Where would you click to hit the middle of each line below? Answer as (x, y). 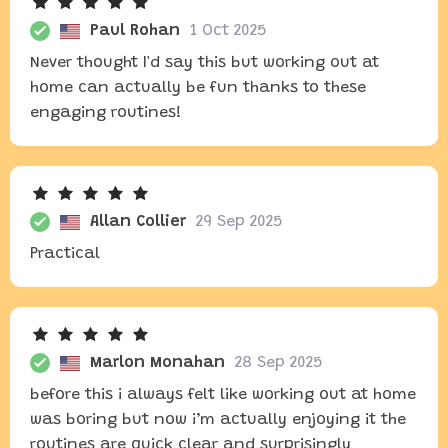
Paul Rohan (135, 31)
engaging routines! (106, 113)
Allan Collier (138, 222)
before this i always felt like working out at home (223, 395)
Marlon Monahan (157, 363)
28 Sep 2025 (278, 363)
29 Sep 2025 (239, 222)
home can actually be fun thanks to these (198, 88)
